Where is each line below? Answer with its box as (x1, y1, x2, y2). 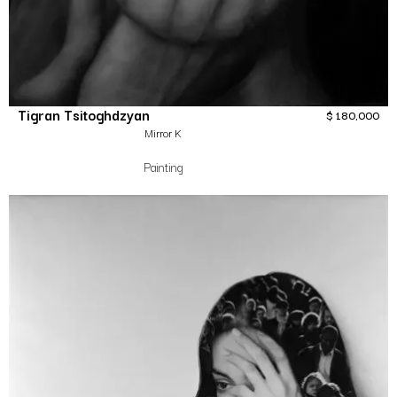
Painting (143, 157, 183, 177)
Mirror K (144, 124, 182, 142)
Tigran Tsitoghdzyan (18, 104, 150, 126)
